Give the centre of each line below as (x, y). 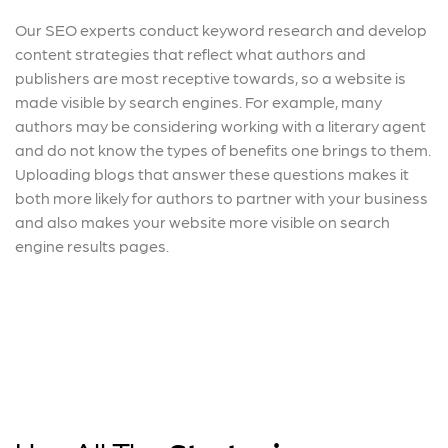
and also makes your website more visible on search (202, 222)
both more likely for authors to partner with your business (221, 198)
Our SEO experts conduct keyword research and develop (221, 30)
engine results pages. (92, 246)
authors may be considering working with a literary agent (220, 126)
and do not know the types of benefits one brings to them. (223, 150)
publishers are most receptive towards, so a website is (210, 78)
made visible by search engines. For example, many (198, 102)
